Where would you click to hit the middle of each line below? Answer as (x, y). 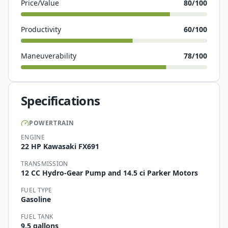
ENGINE (33, 137)
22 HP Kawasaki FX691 (60, 146)
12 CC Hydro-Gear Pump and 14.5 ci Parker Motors (109, 173)
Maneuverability (49, 55)
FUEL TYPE (37, 190)
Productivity (41, 29)
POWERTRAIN (52, 123)
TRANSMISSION (45, 163)
